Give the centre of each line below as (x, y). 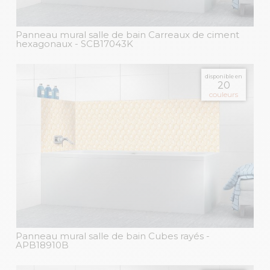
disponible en (224, 76)
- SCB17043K (104, 43)
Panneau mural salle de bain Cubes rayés (111, 236)
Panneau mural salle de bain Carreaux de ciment (127, 34)
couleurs (224, 94)
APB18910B (42, 245)
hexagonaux (44, 43)
